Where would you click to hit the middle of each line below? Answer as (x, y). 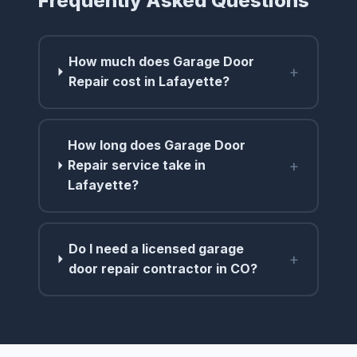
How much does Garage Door (162, 62)
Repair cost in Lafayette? (149, 82)
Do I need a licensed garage (156, 249)
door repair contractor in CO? (163, 269)
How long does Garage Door (157, 145)
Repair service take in (137, 165)
